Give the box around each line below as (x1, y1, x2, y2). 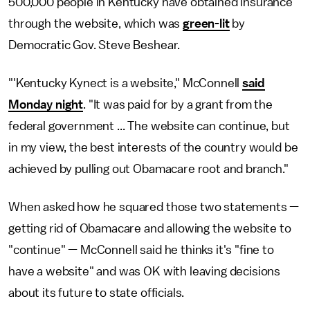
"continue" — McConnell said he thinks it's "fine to (8, 244, 274, 256)
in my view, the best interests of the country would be (8, 141, 298, 154)
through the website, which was (8, 17, 183, 30)
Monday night (8, 98, 84, 111)
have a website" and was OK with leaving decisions (8, 265, 281, 277)
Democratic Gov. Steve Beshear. (8, 39, 181, 51)
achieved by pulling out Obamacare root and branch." (8, 163, 289, 175)
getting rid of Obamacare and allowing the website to (8, 222, 291, 235)
